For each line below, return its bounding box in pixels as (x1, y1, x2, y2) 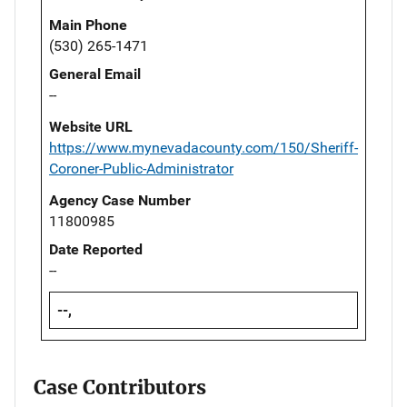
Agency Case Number (49, 191, 191, 209)
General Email (49, 65, 141, 83)
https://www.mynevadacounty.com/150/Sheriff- (49, 138, 358, 156)
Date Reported (49, 240, 143, 258)
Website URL (49, 117, 133, 135)
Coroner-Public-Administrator (49, 159, 233, 177)
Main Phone (49, 15, 127, 34)
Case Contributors (34, 374, 206, 400)
